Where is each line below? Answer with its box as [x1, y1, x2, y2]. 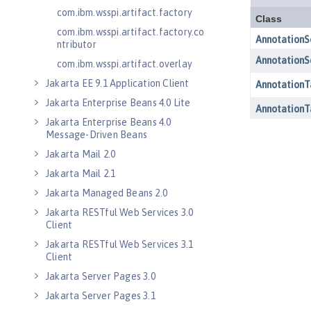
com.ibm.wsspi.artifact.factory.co [57, 26, 205, 37]
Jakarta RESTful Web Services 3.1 [46, 239, 194, 250]
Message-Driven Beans [46, 129, 147, 140]
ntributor [57, 39, 96, 50]
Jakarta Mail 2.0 [46, 149, 116, 160]
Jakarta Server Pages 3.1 [46, 290, 155, 301]
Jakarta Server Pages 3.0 [46, 271, 155, 282]
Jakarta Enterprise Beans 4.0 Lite [46, 97, 191, 108]
